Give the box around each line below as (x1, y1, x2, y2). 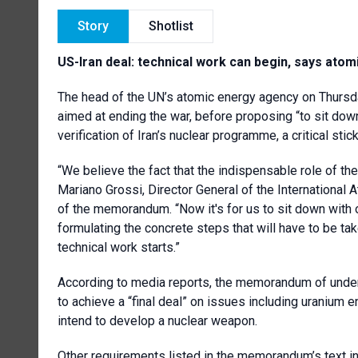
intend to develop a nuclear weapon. (58, 312, 257, 328)
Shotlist (149, 18, 193, 34)
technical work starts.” (58, 239, 180, 255)
